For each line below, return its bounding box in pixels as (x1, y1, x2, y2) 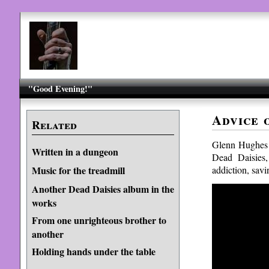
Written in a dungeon (31, 145, 118, 159)
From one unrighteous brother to (31, 213, 166, 227)
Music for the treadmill (31, 163, 125, 177)
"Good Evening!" (28, 82, 93, 95)
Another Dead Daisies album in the (31, 182, 174, 196)
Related (31, 116, 77, 133)
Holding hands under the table (31, 244, 156, 258)
